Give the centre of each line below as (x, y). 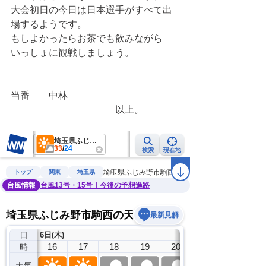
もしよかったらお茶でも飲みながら (87, 38)
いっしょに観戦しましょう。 (72, 53)
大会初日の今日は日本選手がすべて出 (91, 10)
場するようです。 (49, 24)
